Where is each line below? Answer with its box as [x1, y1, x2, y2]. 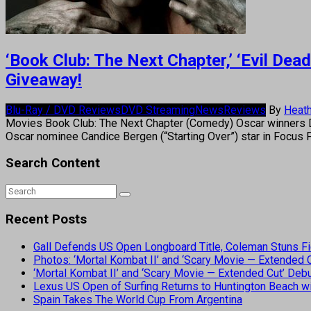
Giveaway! [6, 69, 82, 90]
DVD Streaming [121, 103, 195, 117]
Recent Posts [6, 211, 87, 227]
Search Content [6, 155, 100, 171]
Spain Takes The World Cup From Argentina [33, 292, 242, 306]
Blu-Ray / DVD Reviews [6, 103, 121, 117]
